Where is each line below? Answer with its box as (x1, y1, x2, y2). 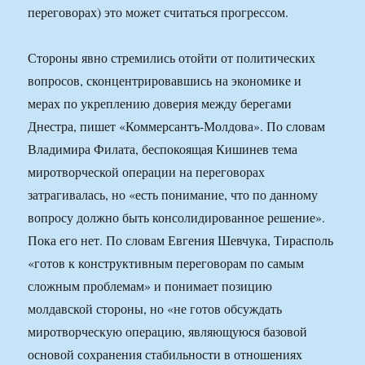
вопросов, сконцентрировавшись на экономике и (28, 72, 302, 90)
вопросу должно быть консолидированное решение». (28, 209, 326, 226)
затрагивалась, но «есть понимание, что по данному (28, 186, 319, 204)
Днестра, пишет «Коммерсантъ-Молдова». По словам (28, 117, 326, 135)
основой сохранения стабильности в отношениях (28, 345, 303, 363)
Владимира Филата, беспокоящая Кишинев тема (28, 140, 298, 158)
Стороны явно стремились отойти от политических (28, 49, 316, 67)
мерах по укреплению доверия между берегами (28, 95, 292, 112)
